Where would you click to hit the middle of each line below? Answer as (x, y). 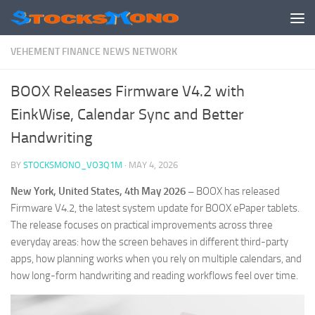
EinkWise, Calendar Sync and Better (127, 115)
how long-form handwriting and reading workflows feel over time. (154, 276)
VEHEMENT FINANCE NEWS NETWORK (94, 52)
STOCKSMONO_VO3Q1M (73, 165)
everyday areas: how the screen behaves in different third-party (149, 242)
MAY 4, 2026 (153, 165)
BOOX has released (238, 191)
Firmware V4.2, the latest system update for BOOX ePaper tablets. (155, 208)
